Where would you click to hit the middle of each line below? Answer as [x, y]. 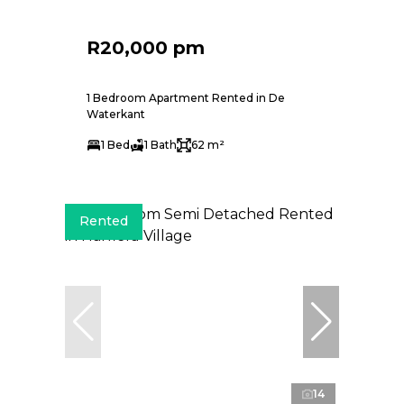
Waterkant [116, 114]
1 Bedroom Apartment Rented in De [186, 97]
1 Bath [161, 144]
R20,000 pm [146, 47]
